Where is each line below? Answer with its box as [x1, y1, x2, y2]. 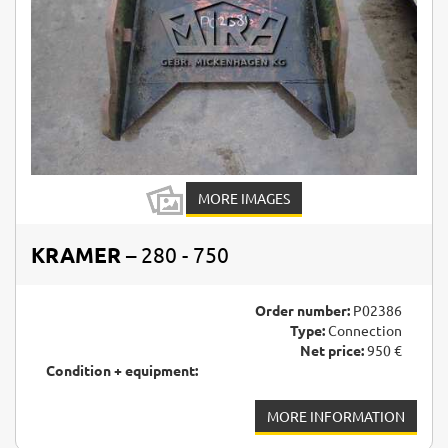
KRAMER [31, 241, 121, 269]
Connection [325, 321, 402, 340]
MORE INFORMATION [267, 407, 405, 426]
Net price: [300, 341, 364, 360]
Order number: [255, 301, 350, 320]
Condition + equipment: [46, 361, 198, 380]
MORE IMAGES [198, 189, 290, 208]
